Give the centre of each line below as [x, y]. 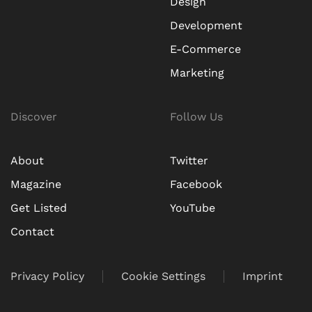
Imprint [263, 276]
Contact [32, 231]
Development [206, 25]
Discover [34, 116]
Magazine [36, 184]
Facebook [196, 184]
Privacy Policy [47, 276]
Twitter [189, 160]
